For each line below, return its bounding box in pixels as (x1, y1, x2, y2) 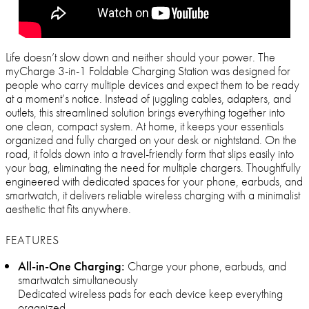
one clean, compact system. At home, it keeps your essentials (6, 118, 283, 134)
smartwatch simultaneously (18, 272, 138, 288)
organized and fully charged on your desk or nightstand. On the (6, 132, 297, 148)
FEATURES (6, 232, 59, 248)
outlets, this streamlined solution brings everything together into (6, 104, 285, 121)
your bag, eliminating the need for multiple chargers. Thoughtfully (6, 159, 301, 176)
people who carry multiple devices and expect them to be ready (6, 77, 299, 93)
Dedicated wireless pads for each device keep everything (18, 286, 283, 302)
